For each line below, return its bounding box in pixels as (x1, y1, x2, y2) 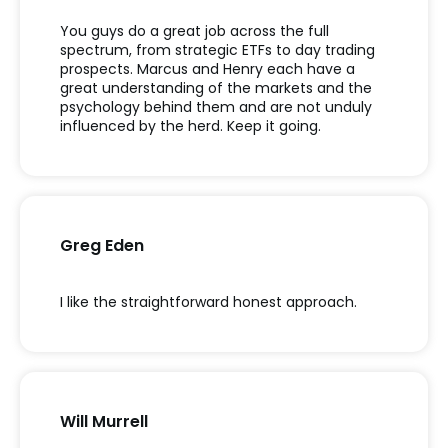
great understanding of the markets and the (60, 77, 372, 98)
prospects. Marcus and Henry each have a (60, 58, 355, 79)
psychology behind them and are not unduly (60, 96, 372, 117)
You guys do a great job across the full (60, 20, 329, 41)
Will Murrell (60, 409, 148, 433)
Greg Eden (60, 233, 144, 257)
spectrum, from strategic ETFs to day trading (60, 39, 375, 60)
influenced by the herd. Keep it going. (60, 115, 321, 136)
